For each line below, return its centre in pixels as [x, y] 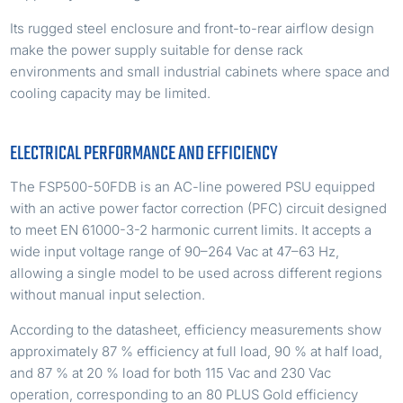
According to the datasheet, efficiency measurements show [196, 329]
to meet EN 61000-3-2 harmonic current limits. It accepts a [191, 229]
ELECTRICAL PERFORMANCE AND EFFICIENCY [144, 153]
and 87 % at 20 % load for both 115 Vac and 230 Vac [171, 372]
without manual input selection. [108, 294]
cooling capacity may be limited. [111, 93]
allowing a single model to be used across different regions [197, 273]
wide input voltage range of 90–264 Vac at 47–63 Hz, [175, 251]
